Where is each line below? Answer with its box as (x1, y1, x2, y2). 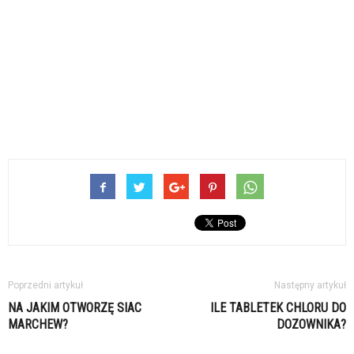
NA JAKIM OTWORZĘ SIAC (8, 300, 141, 315)
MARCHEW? (8, 317, 68, 332)
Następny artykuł (274, 280, 346, 291)
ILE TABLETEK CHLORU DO (210, 300, 346, 315)
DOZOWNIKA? (277, 317, 346, 332)
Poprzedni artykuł (8, 280, 83, 291)
